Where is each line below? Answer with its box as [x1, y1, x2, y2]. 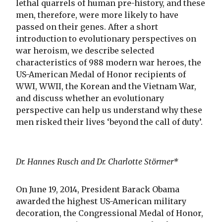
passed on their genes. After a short [16, 21, 158, 32]
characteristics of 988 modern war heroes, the [16, 57, 201, 67]
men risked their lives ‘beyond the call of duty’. [16, 116, 203, 127]
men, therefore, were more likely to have [16, 9, 178, 20]
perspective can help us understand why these [16, 105, 202, 115]
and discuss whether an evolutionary [16, 93, 164, 103]
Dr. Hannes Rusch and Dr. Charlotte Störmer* [16, 156, 178, 166]
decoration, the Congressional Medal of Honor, [16, 208, 203, 218]
